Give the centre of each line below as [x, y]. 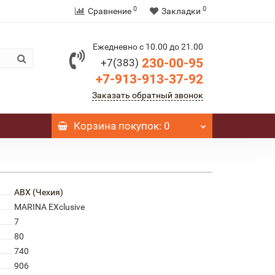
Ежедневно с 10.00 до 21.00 [148, 47]
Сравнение [110, 11]
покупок [137, 126]
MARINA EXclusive [49, 207]
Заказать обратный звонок [148, 95]
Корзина [95, 126]
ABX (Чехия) [38, 192]
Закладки [181, 11]
